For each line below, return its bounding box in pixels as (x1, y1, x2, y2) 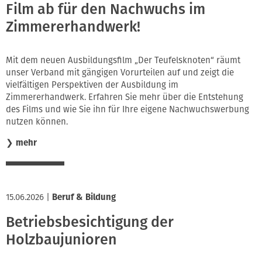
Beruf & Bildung (52, 192, 116, 203)
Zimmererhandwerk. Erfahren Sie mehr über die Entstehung (6, 92, 243, 103)
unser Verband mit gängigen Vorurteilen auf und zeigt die (6, 67, 234, 78)
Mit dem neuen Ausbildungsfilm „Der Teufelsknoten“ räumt (6, 55, 240, 66)
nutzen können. (6, 116, 68, 127)
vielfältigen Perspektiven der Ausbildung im (6, 80, 178, 91)
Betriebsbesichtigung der (6, 213, 174, 231)
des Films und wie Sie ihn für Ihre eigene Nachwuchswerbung (6, 104, 249, 115)
